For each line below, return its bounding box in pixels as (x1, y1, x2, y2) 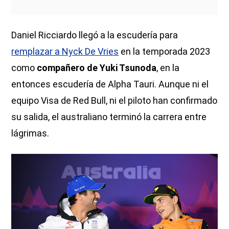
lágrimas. (11, 128, 50, 139)
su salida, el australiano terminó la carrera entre (11, 111, 207, 123)
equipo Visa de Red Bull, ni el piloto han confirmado (11, 95, 218, 106)
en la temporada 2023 (119, 46, 211, 57)
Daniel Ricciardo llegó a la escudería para (11, 30, 178, 41)
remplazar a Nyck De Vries (11, 46, 119, 57)
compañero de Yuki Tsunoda (37, 62, 157, 74)
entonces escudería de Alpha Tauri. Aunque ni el (11, 79, 209, 90)
